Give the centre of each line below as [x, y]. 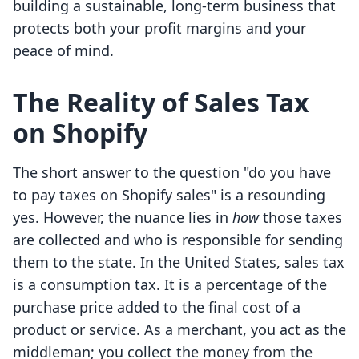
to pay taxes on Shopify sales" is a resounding [169, 195]
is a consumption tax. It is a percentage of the [170, 285]
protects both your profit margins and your [159, 28]
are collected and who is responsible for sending [178, 240]
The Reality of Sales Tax [161, 103]
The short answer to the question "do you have [172, 173]
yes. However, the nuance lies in [123, 218]
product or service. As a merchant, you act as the [179, 330]
